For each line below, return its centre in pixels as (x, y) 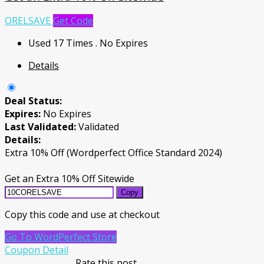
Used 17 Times (62, 43)
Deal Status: (33, 101)
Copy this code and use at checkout (82, 215)
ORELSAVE (28, 21)
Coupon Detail (37, 250)
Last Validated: (42, 127)
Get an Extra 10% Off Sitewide (70, 179)
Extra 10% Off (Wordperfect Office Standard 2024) (113, 153)
